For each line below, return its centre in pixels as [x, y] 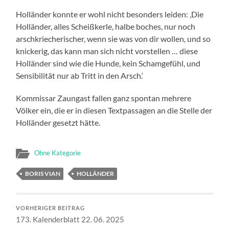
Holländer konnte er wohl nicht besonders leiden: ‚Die [110, 14]
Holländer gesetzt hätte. [58, 122]
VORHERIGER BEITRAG [51, 208]
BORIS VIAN [43, 173]
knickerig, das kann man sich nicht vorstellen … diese [107, 51]
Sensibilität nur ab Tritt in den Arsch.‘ [80, 75]
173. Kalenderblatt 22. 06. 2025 [70, 219]
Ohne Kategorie [58, 153]
